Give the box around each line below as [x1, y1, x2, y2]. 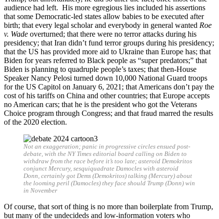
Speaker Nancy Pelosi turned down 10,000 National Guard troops [4, 74, 207, 83]
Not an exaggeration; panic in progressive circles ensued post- [23, 143, 190, 151]
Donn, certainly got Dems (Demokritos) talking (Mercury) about [23, 173, 192, 180]
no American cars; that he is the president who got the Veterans [4, 100, 197, 109]
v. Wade [4, 30, 28, 39]
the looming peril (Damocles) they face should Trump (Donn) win [23, 180, 195, 187]
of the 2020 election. [4, 118, 67, 127]
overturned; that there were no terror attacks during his [28, 30, 197, 39]
